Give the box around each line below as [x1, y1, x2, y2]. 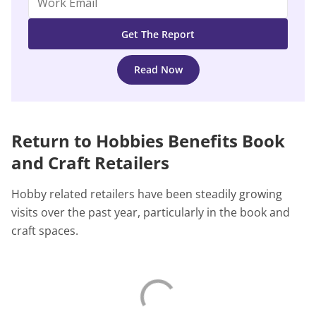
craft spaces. [11, 223, 81, 239]
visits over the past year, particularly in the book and [11, 205, 290, 221]
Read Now [133, 63, 183, 77]
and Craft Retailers [11, 151, 169, 175]
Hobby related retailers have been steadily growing [11, 186, 282, 202]
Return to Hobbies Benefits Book [11, 129, 285, 153]
